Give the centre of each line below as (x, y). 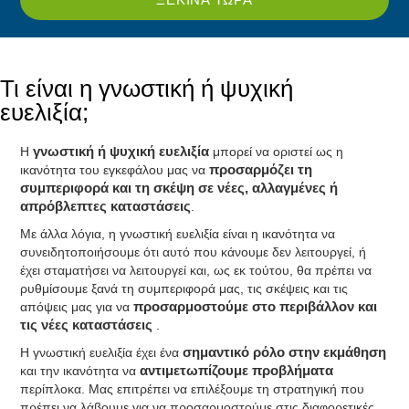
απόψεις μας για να (77, 307)
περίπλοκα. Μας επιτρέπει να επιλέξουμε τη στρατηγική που (193, 389)
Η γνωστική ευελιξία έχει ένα (102, 352)
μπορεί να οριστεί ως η (277, 152)
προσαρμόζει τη (261, 170)
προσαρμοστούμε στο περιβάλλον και (256, 307)
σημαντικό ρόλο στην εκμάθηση (285, 352)
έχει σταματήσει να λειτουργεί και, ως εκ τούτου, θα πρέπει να (196, 270)
